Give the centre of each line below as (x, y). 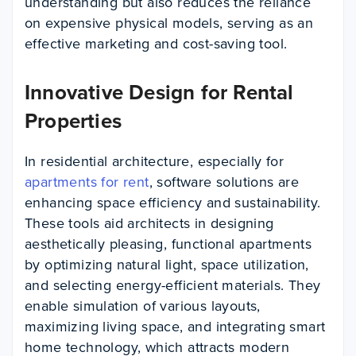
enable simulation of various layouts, (143, 306)
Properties (73, 121)
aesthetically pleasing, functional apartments (168, 244)
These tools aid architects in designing (149, 223)
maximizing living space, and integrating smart (175, 327)
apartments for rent (87, 182)
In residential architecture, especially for (155, 161)
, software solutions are (224, 182)
